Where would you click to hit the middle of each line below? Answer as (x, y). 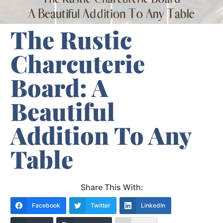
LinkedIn (153, 206)
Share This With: (112, 187)
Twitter (101, 206)
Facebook (46, 206)
